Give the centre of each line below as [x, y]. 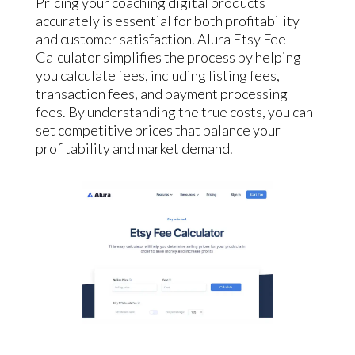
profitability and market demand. [134, 149]
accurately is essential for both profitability [167, 21]
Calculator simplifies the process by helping [168, 57]
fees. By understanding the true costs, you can [174, 112]
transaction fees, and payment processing [161, 94]
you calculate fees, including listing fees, [157, 76]
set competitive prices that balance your [158, 130]
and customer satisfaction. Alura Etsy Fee [160, 39]
